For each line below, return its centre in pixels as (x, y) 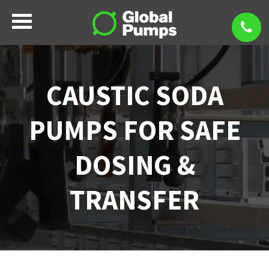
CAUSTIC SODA (134, 95)
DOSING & (134, 165)
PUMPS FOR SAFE (134, 130)
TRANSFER (134, 200)
